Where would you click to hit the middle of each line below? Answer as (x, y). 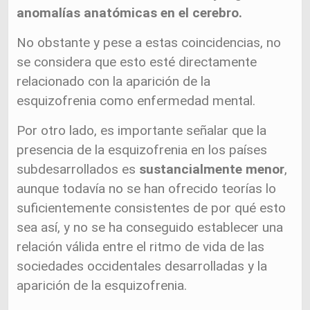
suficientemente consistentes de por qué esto (152, 208)
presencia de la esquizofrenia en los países (142, 150)
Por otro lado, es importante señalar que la (142, 130)
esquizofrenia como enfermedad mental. (136, 101)
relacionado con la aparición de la (114, 81)
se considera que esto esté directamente (137, 62)
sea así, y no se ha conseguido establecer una (150, 227)
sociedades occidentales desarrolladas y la (142, 266)
